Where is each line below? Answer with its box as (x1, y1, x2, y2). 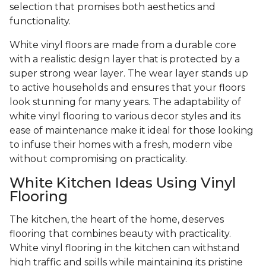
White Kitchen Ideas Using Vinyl (9, 174, 236, 192)
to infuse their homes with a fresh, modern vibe (9, 139, 233, 151)
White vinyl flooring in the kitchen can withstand (9, 242, 240, 254)
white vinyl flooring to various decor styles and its (9, 110, 240, 122)
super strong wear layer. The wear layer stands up (9, 68, 248, 80)
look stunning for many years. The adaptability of (9, 96, 241, 108)
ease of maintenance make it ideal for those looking (9, 125, 254, 137)
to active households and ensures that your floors (9, 82, 245, 94)
